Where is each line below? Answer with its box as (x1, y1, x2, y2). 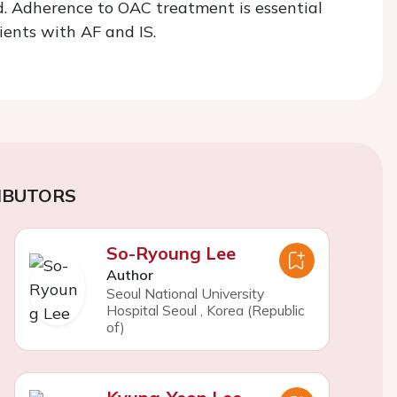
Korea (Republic (206, 301, 305, 319)
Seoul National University (105, 284, 264, 302)
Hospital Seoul (105, 301, 197, 319)
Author (105, 266, 153, 284)
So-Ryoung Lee (105, 242, 236, 264)
